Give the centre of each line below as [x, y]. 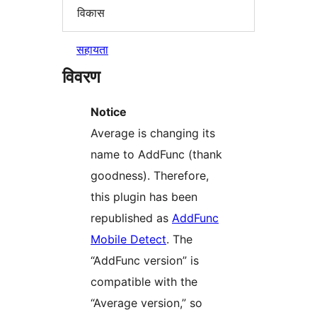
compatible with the [144, 282]
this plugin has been [144, 197]
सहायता [92, 50]
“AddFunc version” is [145, 261]
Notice [109, 112]
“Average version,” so [146, 303]
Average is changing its [153, 133]
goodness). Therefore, [150, 176]
